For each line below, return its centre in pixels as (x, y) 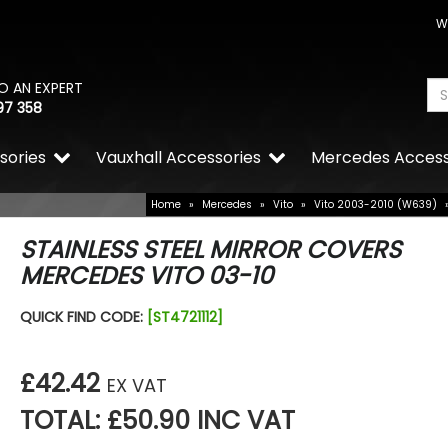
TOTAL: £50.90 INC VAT (157, 421)
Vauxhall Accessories (178, 158)
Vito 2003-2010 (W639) (375, 205)
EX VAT (136, 386)
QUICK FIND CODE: (83, 317)
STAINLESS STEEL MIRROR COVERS (210, 250)
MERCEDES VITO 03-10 (146, 276)
